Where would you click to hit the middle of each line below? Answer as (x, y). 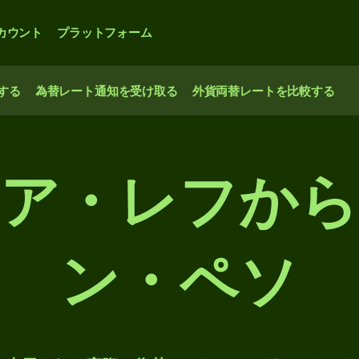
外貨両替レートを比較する (263, 91)
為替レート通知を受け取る (106, 91)
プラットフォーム (105, 32)
